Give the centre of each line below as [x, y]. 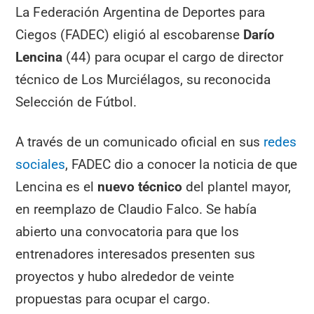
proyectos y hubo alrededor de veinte [125, 276]
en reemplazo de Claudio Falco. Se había [136, 209]
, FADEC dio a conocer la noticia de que [182, 164]
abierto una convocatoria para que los [128, 231]
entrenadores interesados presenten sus [136, 254]
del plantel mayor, [239, 186]
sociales [41, 164]
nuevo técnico [142, 186]
